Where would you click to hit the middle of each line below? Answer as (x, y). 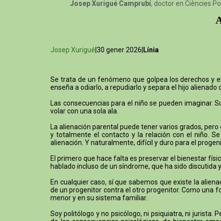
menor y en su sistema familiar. (99, 198)
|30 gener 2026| (119, 50)
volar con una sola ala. (84, 111)
